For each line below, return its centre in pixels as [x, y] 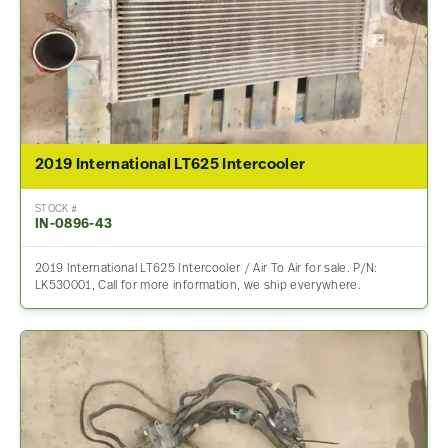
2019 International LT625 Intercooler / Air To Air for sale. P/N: [206, 268]
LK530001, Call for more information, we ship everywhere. [198, 285]
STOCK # [56, 209]
